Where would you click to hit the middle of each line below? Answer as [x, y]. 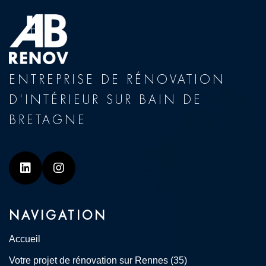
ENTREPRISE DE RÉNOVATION [117, 80]
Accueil [25, 239]
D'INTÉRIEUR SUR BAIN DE [106, 100]
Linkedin [46, 178]
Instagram [85, 178]
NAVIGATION [58, 215]
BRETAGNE [48, 120]
